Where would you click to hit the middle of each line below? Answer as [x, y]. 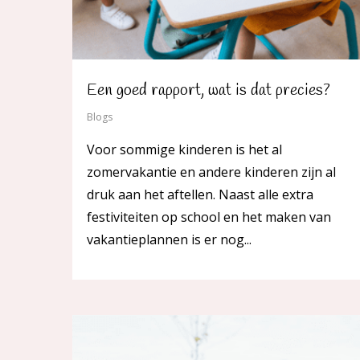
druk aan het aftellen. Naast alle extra [200, 195]
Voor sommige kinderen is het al [184, 150]
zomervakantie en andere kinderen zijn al [211, 172]
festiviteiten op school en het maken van [209, 217]
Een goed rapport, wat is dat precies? [209, 91]
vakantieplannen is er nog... [169, 240]
